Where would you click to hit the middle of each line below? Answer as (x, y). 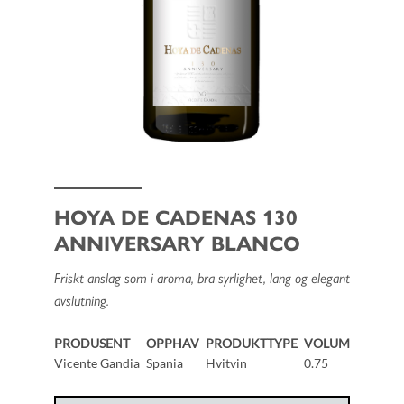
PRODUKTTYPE (252, 344)
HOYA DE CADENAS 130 (175, 216)
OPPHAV (172, 344)
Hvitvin (227, 363)
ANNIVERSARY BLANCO (177, 243)
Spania (164, 363)
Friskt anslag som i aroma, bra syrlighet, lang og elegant (202, 278)
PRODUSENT (92, 344)
